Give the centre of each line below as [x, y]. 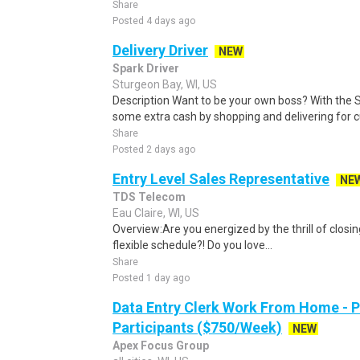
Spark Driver [146, 68]
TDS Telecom [149, 197]
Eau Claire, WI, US [156, 213]
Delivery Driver [160, 50]
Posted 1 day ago [151, 278]
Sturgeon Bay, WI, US [165, 84]
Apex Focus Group [161, 346]
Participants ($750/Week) [197, 327]
